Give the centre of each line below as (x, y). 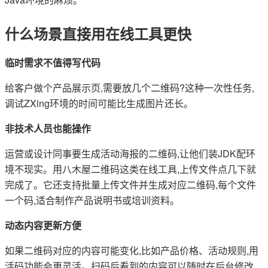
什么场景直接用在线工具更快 (98, 33)
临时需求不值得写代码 (53, 63)
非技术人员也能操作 (48, 128)
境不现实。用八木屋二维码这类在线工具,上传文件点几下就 (130, 169)
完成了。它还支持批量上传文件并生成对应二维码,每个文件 (130, 185)
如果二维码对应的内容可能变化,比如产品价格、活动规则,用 (132, 250)
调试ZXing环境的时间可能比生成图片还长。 (99, 103)
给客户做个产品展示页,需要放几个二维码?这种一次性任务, (130, 88)
